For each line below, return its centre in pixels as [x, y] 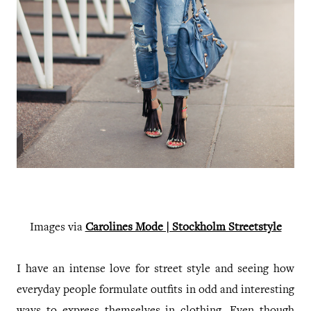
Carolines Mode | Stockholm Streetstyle [183, 228]
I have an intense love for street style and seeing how [155, 270]
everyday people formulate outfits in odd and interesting [155, 291]
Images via [57, 228]
